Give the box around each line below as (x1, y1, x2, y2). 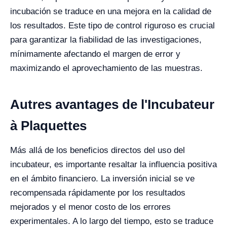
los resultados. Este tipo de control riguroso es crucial (10, 21, 215, 30)
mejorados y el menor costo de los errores (10, 202, 171, 212)
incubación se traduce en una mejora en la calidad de (10, 7, 211, 16)
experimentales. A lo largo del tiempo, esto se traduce (10, 216, 213, 226)
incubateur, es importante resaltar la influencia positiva (10, 160, 217, 169)
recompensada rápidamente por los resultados (10, 188, 185, 198)
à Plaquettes (10, 118, 87, 133)
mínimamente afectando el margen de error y (10, 49, 180, 59)
